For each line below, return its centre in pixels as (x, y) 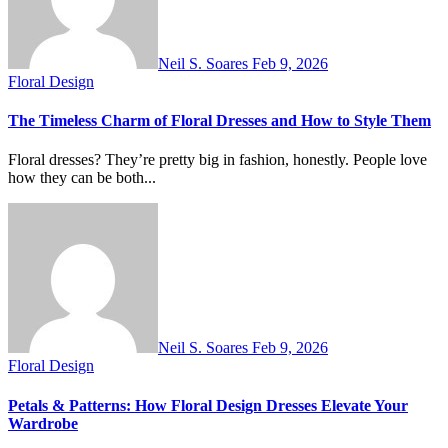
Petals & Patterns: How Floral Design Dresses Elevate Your (208, 405)
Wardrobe (43, 423)
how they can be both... (82, 178)
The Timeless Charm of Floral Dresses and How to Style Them (219, 121)
